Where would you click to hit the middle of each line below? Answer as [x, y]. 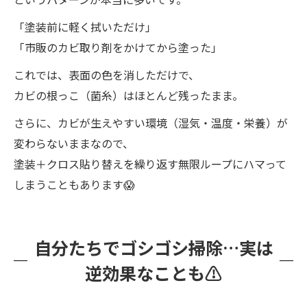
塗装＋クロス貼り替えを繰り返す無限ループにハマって [150, 163]
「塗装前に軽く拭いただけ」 [85, 26]
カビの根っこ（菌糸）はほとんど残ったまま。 [128, 95]
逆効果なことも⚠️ [153, 272]
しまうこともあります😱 [74, 184]
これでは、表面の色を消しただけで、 [107, 74]
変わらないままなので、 [74, 143]
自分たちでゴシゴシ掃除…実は [153, 247]
